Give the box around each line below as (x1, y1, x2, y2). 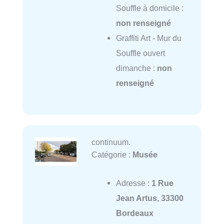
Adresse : (115, 178, 151, 187)
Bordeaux (115, 208, 153, 217)
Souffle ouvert (115, 48, 165, 57)
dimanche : (115, 63, 157, 72)
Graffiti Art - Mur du (115, 33, 181, 42)
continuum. (91, 137, 130, 147)
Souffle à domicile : (115, 3, 183, 12)
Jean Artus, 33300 (115, 193, 183, 202)
